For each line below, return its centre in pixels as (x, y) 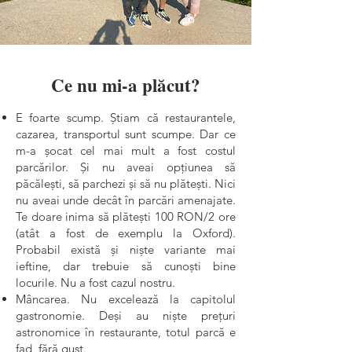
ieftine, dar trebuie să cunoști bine (126, 266)
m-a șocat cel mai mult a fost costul (126, 150)
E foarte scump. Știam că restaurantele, (126, 117)
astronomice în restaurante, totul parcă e (126, 332)
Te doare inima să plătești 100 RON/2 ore (126, 216)
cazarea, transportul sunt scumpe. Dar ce (126, 134)
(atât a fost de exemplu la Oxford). (126, 233)
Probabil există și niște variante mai (126, 249)
